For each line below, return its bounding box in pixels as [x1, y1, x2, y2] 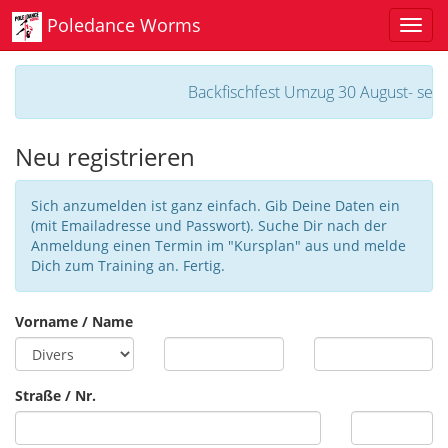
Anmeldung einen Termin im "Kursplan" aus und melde [31, 236, 406, 255]
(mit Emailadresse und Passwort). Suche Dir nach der [31, 216, 387, 235]
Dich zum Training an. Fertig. [31, 256, 225, 275]
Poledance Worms [42, 12, 201, 37]
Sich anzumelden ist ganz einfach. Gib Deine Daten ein [31, 196, 400, 215]
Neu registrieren [15, 140, 195, 173]
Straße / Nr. [15, 386, 96, 405]
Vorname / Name [15, 312, 133, 331]
